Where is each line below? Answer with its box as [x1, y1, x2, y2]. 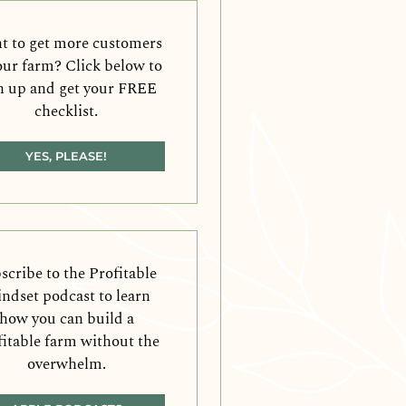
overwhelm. [26, 352, 106, 376]
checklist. [34, 99, 98, 123]
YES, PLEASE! [25, 148, 107, 163]
